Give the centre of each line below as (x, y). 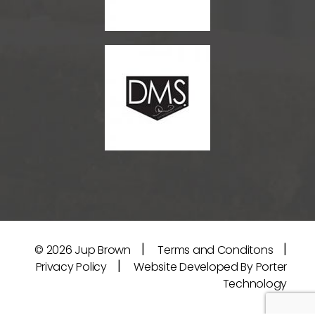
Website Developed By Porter (210, 266)
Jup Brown (103, 250)
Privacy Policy (71, 266)
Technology (255, 283)
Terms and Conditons (216, 250)
